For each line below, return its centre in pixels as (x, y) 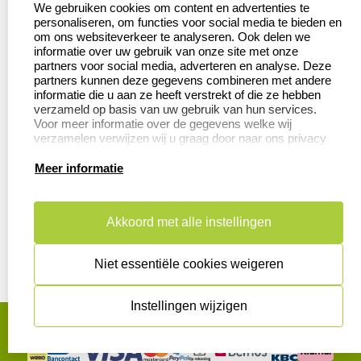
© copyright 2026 (180, 334)
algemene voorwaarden (137, 308)
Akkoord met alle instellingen (189, 222)
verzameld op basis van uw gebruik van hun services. (175, 109)
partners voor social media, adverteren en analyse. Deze (183, 66)
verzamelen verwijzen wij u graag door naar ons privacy (180, 138)
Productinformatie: (87, 141)
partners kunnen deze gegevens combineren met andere (183, 80)
